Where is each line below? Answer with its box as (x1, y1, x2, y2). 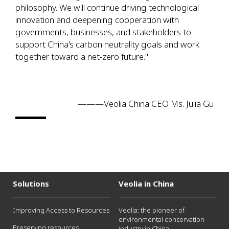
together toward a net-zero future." (15, 50, 148, 62)
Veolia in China (118, 178, 174, 189)
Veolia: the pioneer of (118, 205, 185, 215)
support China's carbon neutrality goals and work (15, 38, 199, 50)
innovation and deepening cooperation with (15, 13, 179, 26)
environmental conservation (118, 215, 204, 224)
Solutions (13, 178, 49, 189)
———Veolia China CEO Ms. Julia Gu (76, 97, 214, 109)
